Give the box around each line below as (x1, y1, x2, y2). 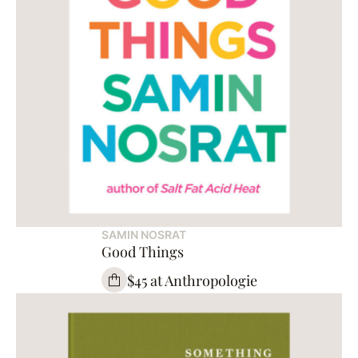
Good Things (101, 242, 184, 262)
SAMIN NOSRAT (101, 228, 186, 242)
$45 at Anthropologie (126, 270, 257, 290)
